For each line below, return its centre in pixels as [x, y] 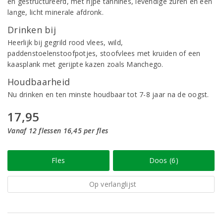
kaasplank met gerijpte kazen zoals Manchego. [85, 64]
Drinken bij [32, 30]
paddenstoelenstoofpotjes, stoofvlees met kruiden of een [104, 53]
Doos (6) [164, 160]
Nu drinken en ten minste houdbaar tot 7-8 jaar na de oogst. [108, 94]
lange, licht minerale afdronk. [55, 12]
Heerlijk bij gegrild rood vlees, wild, [65, 42]
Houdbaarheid [39, 82]
